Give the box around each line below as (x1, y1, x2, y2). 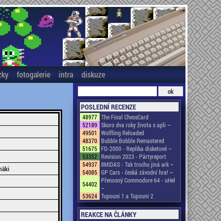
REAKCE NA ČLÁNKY (81, 210, 137, 219)
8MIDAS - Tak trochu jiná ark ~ (101, 160, 174, 168)
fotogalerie (16, 69, 50, 79)
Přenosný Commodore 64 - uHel (101, 176, 175, 184)
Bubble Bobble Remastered (101, 137, 164, 145)
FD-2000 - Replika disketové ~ (101, 145, 172, 152)
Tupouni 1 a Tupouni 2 (101, 192, 153, 200)
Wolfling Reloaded (101, 129, 144, 137)
